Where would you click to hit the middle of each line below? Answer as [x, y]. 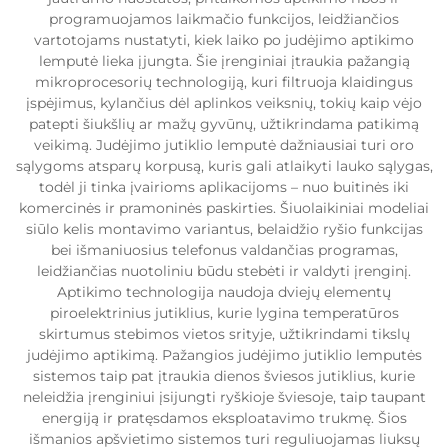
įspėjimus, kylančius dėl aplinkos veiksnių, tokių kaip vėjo [224, 103]
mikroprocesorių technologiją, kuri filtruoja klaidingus [224, 82]
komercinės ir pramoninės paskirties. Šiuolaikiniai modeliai [224, 208]
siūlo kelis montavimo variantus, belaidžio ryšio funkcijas [224, 229]
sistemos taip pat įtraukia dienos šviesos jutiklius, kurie [224, 376]
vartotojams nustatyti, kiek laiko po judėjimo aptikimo [224, 40]
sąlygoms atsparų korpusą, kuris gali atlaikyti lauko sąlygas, [224, 166]
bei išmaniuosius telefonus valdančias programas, [224, 250]
